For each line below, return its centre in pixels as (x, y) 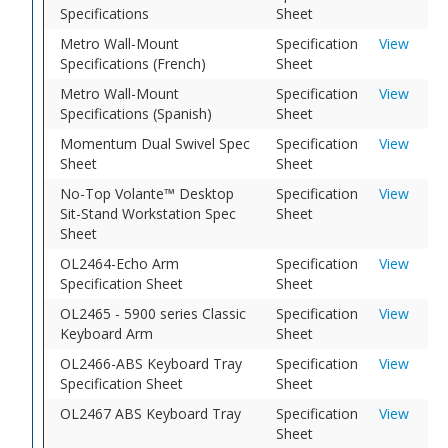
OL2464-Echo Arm (120, 263)
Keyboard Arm (107, 333)
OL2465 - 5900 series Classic (153, 313)
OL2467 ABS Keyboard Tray (151, 413)
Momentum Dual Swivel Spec (155, 143)
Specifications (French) (133, 63)
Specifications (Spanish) (136, 113)
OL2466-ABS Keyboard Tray (151, 363)
